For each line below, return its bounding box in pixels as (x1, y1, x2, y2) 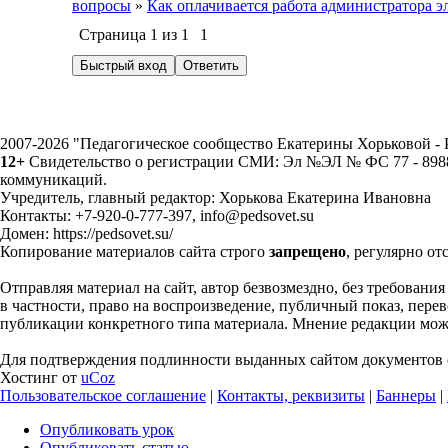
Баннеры (376, 387, 436, 404)
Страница (79, 26, 150, 43)
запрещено (269, 243, 346, 260)
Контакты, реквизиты (217, 387, 365, 404)
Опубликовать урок (40, 421, 174, 438)
